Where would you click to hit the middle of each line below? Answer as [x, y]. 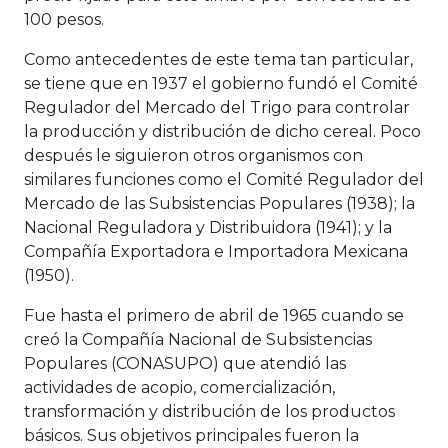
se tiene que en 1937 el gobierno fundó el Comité [221, 84]
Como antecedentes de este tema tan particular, [218, 60]
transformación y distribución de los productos [209, 412]
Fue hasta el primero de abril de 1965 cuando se [214, 316]
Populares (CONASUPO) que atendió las [185, 364]
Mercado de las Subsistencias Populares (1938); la [219, 204]
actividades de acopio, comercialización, [179, 388]
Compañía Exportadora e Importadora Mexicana [216, 252]
